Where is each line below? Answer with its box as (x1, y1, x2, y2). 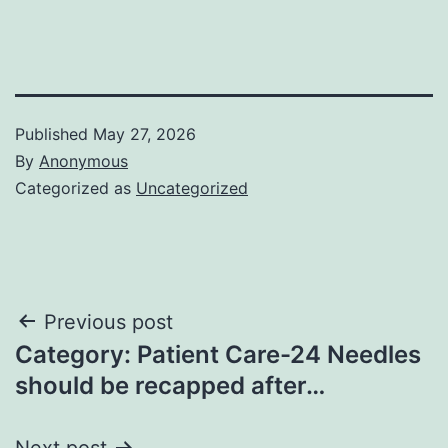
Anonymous (39, 150, 128, 171)
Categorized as (15, 177, 136, 198)
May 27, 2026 (93, 123, 196, 144)
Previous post (44, 309, 173, 334)
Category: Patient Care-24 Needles (15, 339, 421, 369)
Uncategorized (136, 177, 248, 198)
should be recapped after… (15, 370, 325, 400)
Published (15, 123, 93, 144)
